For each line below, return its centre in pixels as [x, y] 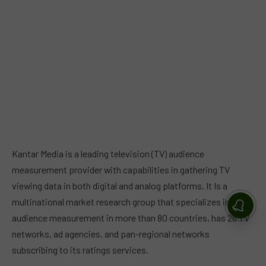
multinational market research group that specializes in [121, 201]
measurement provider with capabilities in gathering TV [121, 169]
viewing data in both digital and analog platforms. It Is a [120, 185]
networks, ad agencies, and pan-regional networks [111, 233]
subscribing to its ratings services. [80, 249]
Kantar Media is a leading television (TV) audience [108, 153]
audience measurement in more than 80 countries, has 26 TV [131, 217]
